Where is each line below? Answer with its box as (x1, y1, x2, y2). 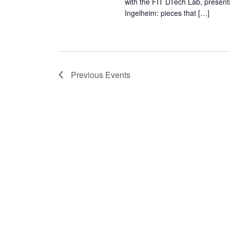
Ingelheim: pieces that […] (125, 8, 210, 18)
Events (105, 69, 130, 81)
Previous (71, 69, 105, 81)
